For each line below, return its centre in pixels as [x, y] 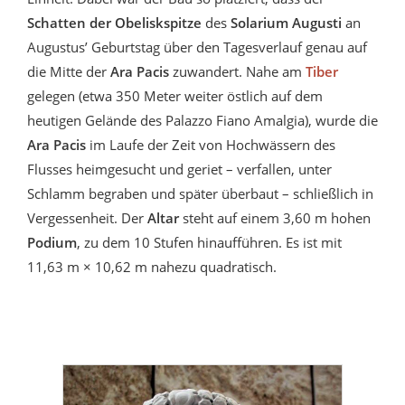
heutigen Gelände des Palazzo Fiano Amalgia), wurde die [202, 121]
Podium [52, 243]
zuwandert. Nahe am [239, 72]
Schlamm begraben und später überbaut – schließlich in [200, 194]
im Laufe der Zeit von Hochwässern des [212, 145]
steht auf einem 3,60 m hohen [275, 218]
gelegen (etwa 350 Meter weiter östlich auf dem [175, 96]
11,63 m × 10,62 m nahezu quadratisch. [152, 267]
